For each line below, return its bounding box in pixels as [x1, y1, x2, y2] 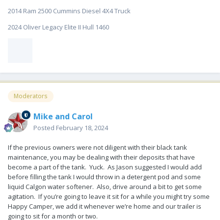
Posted [33, 123, 56, 133]
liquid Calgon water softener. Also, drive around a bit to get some [8, 182, 202, 192]
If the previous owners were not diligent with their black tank [8, 143, 187, 152]
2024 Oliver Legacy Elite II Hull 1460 [8, 23, 109, 32]
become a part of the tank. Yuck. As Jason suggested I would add [8, 163, 202, 172]
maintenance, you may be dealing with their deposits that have [8, 153, 195, 162]
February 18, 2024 [56, 123, 108, 133]
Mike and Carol [33, 111, 93, 122]
